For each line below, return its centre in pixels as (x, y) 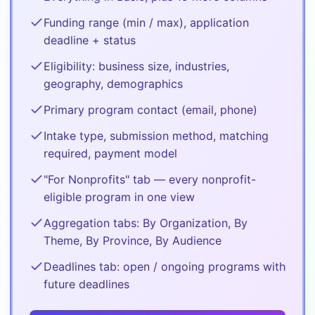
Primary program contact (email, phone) (150, 109)
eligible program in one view (119, 197)
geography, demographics (113, 83)
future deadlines (86, 284)
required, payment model (110, 153)
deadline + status (90, 40)
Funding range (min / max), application (146, 22)
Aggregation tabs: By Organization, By (146, 223)
